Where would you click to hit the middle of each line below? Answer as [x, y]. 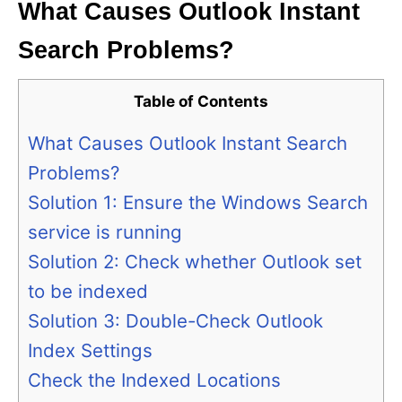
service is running [105, 232]
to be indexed [88, 292]
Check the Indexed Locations [154, 380]
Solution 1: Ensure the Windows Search [198, 203]
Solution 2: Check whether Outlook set [195, 262]
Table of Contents [201, 101]
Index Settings [90, 351]
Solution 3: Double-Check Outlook [175, 321]
